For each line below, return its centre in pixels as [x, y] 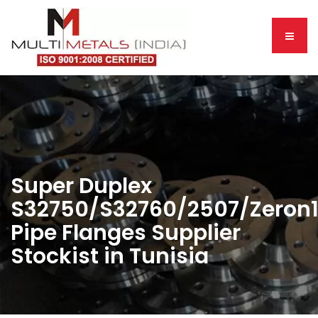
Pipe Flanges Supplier [126, 233]
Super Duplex [81, 186]
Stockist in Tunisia [110, 256]
